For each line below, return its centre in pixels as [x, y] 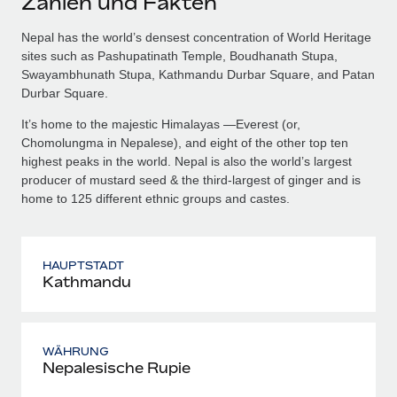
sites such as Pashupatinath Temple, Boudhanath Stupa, [179, 55]
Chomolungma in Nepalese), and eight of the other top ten [185, 142]
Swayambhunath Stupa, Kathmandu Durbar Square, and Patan [198, 74]
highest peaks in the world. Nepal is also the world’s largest [187, 161]
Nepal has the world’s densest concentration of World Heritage [196, 37]
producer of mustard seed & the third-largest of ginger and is [191, 179]
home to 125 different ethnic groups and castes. [156, 198]
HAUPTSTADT [84, 265]
